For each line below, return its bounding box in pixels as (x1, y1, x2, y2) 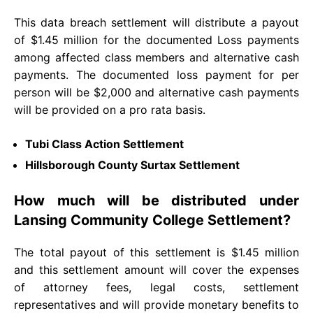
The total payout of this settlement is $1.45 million (14, 245, 299, 259)
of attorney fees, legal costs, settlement (14, 279, 299, 294)
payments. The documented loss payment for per (14, 67, 299, 82)
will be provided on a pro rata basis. (14, 102, 209, 117)
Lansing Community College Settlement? (14, 211, 291, 228)
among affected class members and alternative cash (14, 50, 299, 64)
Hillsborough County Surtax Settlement (25, 157, 240, 172)
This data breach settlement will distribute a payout (14, 15, 299, 29)
